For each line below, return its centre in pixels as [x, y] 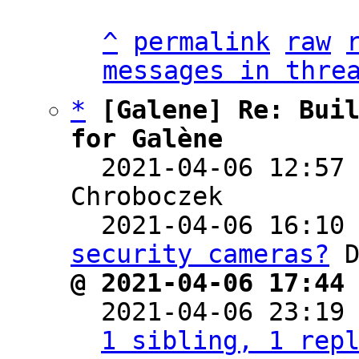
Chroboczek [147, 196]
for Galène [147, 139]
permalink [202, 42]
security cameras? [200, 254]
